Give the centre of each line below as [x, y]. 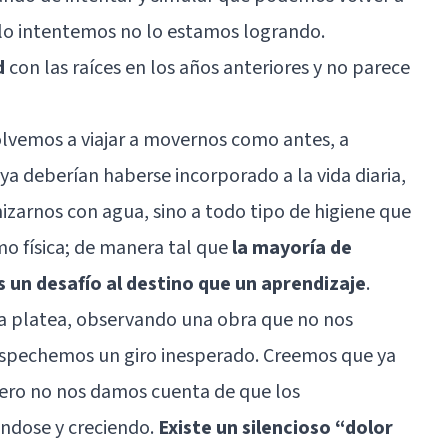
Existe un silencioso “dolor [275, 427]
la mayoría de [292, 247]
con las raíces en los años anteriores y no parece [207, 67]
